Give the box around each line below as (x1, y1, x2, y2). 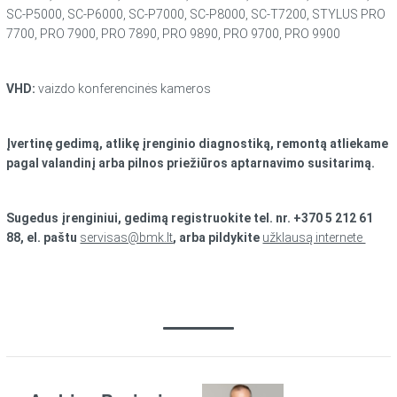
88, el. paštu (6, 230, 81, 245)
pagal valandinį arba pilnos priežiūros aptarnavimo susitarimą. (6, 155, 376, 170)
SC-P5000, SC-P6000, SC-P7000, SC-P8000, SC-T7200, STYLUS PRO (6, 6, 386, 21)
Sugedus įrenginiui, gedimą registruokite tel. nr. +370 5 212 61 (6, 210, 374, 225)
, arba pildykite (173, 230, 263, 245)
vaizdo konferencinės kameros (35, 81, 212, 96)
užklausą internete (262, 230, 366, 245)
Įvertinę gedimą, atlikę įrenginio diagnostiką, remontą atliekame (6, 136, 389, 151)
